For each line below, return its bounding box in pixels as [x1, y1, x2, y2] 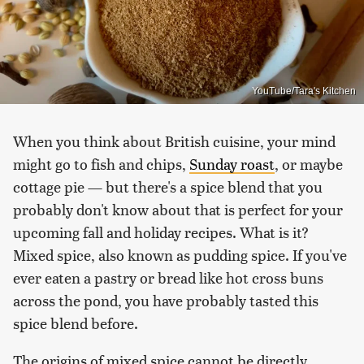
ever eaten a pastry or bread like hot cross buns [13, 266, 323, 288]
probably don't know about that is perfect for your [13, 198, 343, 219]
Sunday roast [189, 153, 275, 174]
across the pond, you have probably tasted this [13, 289, 318, 310]
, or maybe [275, 153, 343, 174]
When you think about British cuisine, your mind [13, 130, 336, 151]
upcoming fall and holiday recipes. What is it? [13, 221, 309, 242]
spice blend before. [13, 312, 138, 333]
